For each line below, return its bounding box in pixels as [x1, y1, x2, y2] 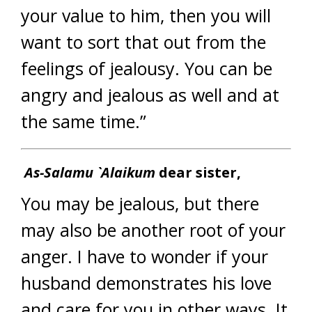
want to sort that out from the [21, 30, 266, 54]
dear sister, [159, 163, 241, 182]
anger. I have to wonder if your [21, 244, 268, 268]
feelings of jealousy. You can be [21, 56, 272, 80]
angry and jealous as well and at [21, 83, 279, 107]
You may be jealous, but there [21, 192, 259, 215]
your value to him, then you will [21, 3, 271, 27]
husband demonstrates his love [21, 271, 272, 295]
